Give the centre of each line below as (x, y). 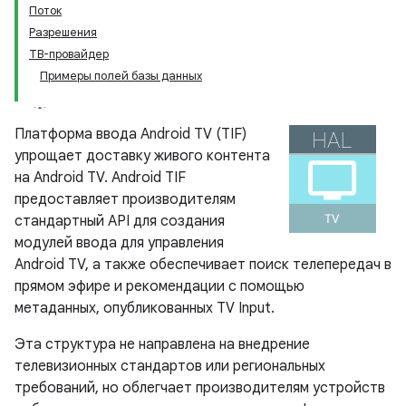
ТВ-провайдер (69, 54)
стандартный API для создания (120, 221)
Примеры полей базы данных (121, 76)
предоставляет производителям (125, 199)
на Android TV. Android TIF (100, 178)
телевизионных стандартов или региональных (170, 366)
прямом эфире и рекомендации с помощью (159, 286)
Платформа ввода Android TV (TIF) (130, 134)
